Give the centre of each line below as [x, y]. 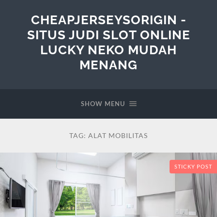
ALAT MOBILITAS [118, 135]
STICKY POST [193, 166]
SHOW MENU [103, 104]
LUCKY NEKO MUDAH [108, 50]
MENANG [108, 65]
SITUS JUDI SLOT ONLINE [108, 35]
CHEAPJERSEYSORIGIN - [108, 20]
